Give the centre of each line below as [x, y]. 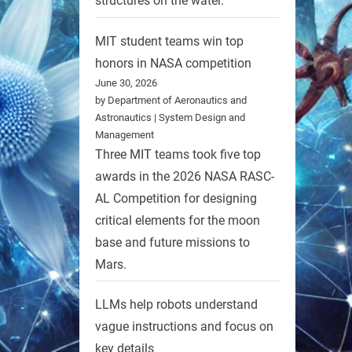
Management [125, 134]
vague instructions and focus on [184, 327]
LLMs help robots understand [176, 305]
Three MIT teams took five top [178, 154]
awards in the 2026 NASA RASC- [185, 176]
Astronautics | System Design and [170, 117]
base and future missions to [172, 242]
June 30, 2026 [126, 82]
